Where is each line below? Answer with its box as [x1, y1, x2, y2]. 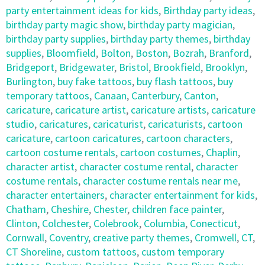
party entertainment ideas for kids [6, 4, 159, 17]
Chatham [6, 202, 46, 216]
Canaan [94, 89, 127, 102]
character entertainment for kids [109, 188, 255, 202]
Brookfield [153, 60, 201, 74]
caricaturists [148, 117, 203, 131]
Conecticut [190, 216, 238, 230]
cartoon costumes [120, 146, 201, 159]
